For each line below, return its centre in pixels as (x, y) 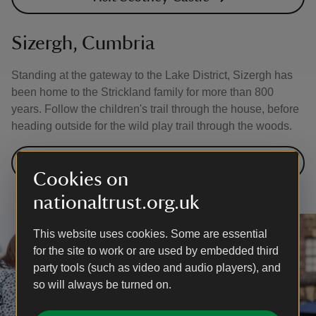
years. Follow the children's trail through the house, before (155, 109)
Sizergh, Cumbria (83, 43)
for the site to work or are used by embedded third (156, 251)
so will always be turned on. (102, 285)
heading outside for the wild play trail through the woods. (152, 126)
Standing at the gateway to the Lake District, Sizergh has (152, 75)
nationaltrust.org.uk (116, 202)
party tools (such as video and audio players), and (157, 268)
